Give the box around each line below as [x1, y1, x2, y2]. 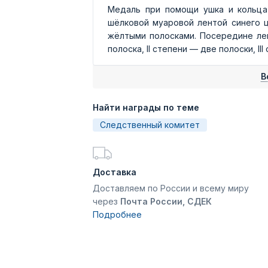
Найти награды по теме [93, 102, 199, 112]
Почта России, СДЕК [120, 196, 212, 206]
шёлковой [108, 17, 153, 28]
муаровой [153, 17, 194, 28]
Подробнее [93, 209, 142, 220]
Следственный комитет [100, 120, 200, 130]
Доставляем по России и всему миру [93, 183, 249, 193]
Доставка [93, 167, 136, 177]
